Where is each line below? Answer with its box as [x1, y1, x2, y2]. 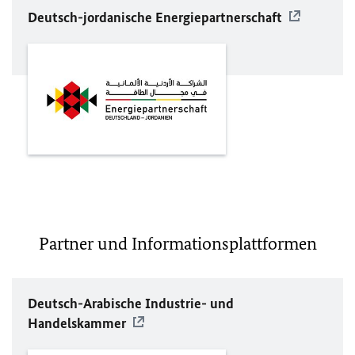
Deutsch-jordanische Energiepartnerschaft [28, 8, 282, 26]
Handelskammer [28, 315, 126, 333]
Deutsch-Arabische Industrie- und [28, 295, 234, 313]
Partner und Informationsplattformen [38, 233, 317, 255]
